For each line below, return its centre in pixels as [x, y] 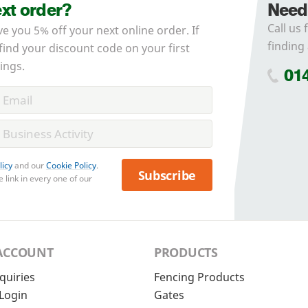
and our [29, 166]
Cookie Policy [71, 166]
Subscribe [167, 175]
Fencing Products [199, 277]
